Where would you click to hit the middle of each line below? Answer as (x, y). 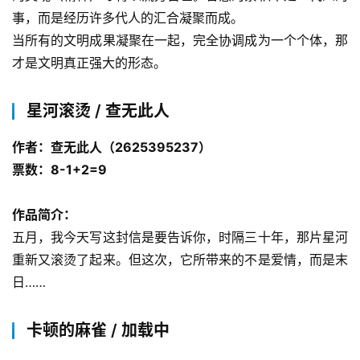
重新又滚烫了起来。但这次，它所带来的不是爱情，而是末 (180, 259)
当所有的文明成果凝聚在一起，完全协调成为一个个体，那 (180, 40)
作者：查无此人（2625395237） (112, 147)
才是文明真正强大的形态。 (89, 62)
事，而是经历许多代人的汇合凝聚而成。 (128, 17)
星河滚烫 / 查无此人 (98, 110)
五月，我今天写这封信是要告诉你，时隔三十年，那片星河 (180, 237)
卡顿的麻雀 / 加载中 (98, 330)
